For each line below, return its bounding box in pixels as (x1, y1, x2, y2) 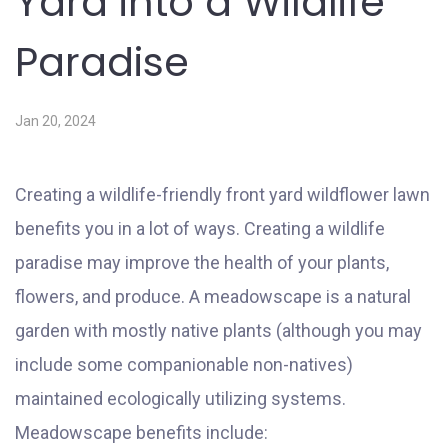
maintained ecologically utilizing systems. (15, 387, 346, 409)
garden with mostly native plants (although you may (15, 319, 422, 341)
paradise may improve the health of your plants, (15, 251, 389, 273)
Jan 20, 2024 (15, 112, 96, 129)
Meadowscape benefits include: (15, 421, 268, 443)
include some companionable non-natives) (15, 353, 353, 375)
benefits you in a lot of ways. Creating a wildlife (15, 217, 385, 239)
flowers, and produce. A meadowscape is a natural (15, 285, 411, 307)
